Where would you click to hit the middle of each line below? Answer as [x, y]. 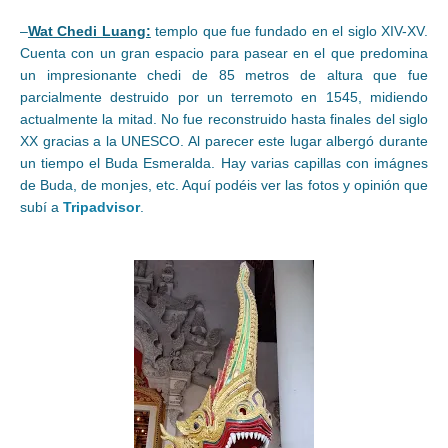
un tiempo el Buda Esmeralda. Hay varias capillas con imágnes [224, 162]
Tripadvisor [101, 206]
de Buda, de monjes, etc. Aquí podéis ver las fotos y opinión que [224, 184]
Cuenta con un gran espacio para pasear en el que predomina [224, 52]
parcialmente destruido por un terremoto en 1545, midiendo [224, 96]
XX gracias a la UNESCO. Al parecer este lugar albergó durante [224, 140]
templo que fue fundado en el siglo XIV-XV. [292, 30]
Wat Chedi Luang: [89, 30]
